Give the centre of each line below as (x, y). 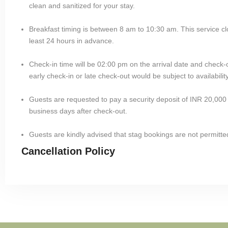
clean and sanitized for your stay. (82, 5)
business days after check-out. (78, 111)
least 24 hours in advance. (72, 40)
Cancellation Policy (68, 151)
